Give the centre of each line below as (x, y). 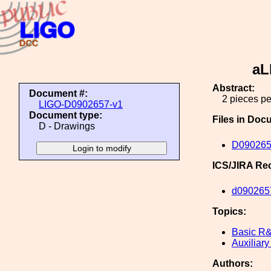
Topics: (229, 211)
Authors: (233, 263)
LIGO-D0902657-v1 (81, 104)
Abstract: (233, 88)
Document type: (66, 115)
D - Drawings (67, 126)
